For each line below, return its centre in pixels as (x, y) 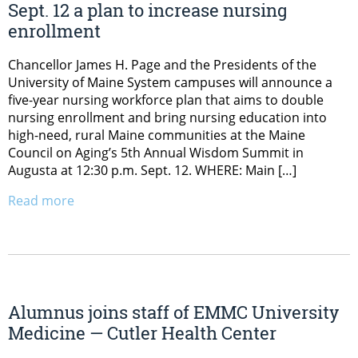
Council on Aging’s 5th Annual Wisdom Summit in (156, 153)
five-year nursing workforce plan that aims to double (166, 100)
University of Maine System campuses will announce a (170, 83)
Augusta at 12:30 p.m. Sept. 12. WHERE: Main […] (152, 171)
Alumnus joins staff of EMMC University (173, 312)
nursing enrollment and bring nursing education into (167, 118)
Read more (41, 201)
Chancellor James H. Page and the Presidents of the (162, 65)
